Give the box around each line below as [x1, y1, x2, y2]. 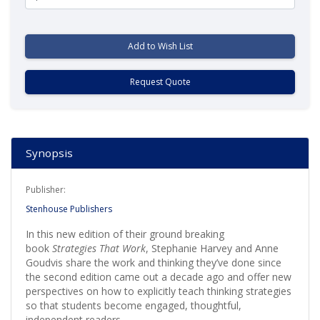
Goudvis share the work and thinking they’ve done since [26, 255, 281, 269]
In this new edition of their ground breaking [26, 226, 224, 241]
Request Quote [129, 75, 191, 88]
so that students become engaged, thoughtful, [26, 298, 241, 312]
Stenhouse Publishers [26, 202, 112, 215]
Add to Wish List [127, 39, 193, 52]
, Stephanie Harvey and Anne [146, 241, 279, 255]
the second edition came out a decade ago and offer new [26, 269, 291, 284]
